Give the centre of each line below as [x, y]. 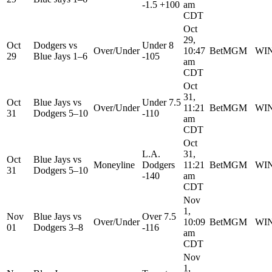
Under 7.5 [161, 102]
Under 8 [158, 45]
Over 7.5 [159, 216]
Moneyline [114, 165]
